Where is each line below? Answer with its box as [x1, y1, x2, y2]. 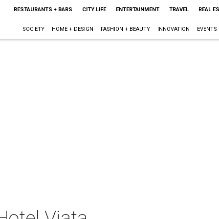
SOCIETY [22, 26, 44, 32]
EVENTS [197, 26, 217, 32]
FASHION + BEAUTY [100, 26, 150, 32]
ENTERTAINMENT [115, 6, 159, 13]
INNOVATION [157, 26, 190, 32]
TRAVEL [169, 6, 189, 13]
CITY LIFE [82, 6, 106, 13]
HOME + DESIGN [51, 26, 93, 32]
